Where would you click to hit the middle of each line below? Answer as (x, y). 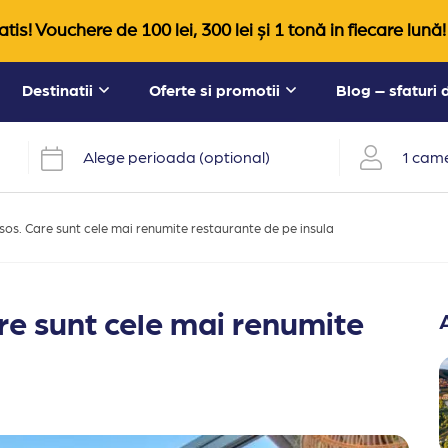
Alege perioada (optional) (176, 157)
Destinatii (57, 90)
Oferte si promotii (214, 90)
